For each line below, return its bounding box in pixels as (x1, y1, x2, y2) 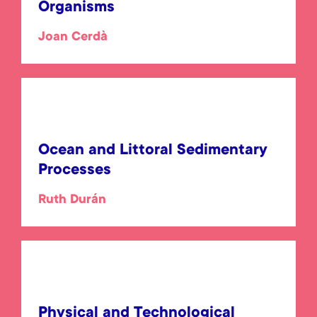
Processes (38, 162, 111, 179)
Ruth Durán (38, 193, 106, 207)
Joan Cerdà (38, 30, 108, 45)
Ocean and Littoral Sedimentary (38, 142, 267, 159)
